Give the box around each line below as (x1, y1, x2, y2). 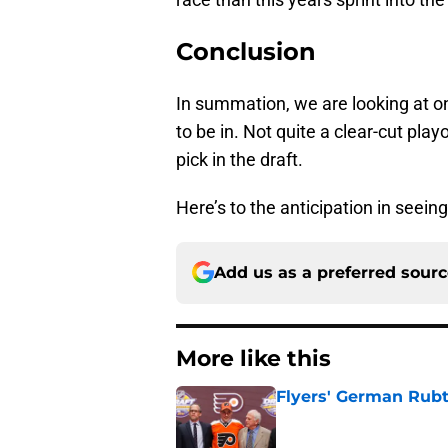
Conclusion (176, 36, 316, 66)
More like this (176, 344, 331, 372)
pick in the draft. (176, 148, 303, 170)
